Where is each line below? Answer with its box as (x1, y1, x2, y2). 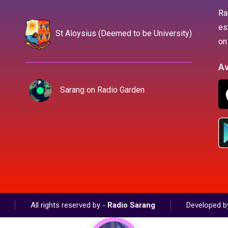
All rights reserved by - (31, 200, 107, 210)
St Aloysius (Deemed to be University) (53, 28, 192, 38)
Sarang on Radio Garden (58, 84, 145, 95)
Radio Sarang (107, 200, 155, 210)
